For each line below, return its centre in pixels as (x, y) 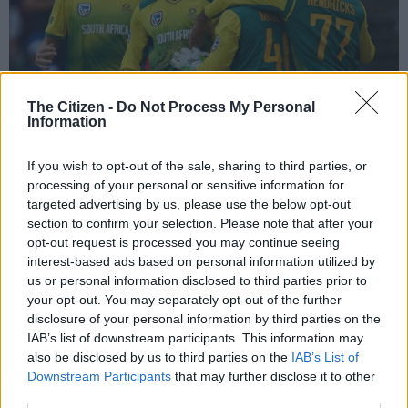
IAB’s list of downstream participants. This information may (195, 338)
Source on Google (96, 302)
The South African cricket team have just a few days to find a (195, 354)
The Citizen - (72, 107)
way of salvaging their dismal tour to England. (150, 376)
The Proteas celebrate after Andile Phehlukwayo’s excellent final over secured (204, 186)
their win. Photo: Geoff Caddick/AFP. (102, 204)
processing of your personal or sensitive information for (186, 185)
